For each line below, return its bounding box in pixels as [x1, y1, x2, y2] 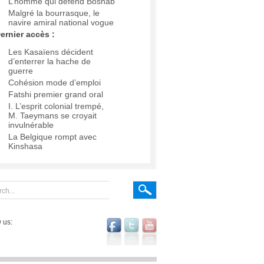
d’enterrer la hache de [8, 57, 91, 67]
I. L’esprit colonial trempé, [8, 101, 104, 111]
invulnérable [8, 120, 54, 130]
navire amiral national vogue [8, 18, 114, 28]
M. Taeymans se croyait [8, 111, 97, 121]
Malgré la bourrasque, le [8, 8, 100, 18]
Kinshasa [8, 141, 42, 151]
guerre [8, 66, 33, 76]
